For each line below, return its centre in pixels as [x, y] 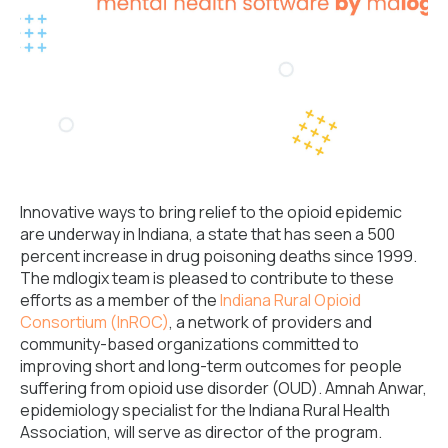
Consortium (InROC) [94, 321]
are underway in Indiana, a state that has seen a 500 [207, 233]
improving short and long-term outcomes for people [211, 365]
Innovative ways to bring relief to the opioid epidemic [211, 211]
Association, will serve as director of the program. [201, 431]
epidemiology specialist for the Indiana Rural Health [205, 409]
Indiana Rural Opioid [290, 299]
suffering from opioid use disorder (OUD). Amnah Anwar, [223, 387]
